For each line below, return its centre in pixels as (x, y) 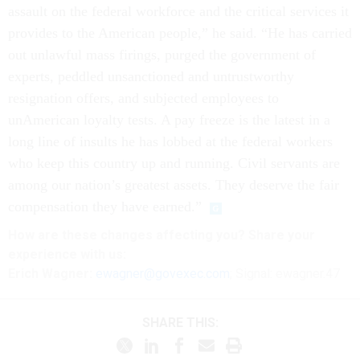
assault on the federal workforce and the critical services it (178, 12)
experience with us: (67, 255)
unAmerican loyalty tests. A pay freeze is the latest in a (169, 120)
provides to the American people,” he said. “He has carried (180, 33)
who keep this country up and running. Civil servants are (174, 164)
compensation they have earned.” (105, 207)
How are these (54, 235)
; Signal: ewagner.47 (285, 274)
